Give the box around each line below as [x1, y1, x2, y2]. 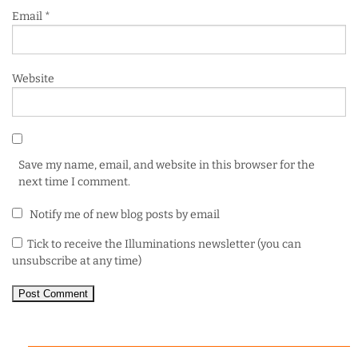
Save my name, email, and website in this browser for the [18, 158, 315, 173]
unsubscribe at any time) [12, 254, 141, 268]
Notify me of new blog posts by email [27, 208, 220, 222]
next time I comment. [18, 175, 130, 189]
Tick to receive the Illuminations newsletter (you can [27, 237, 301, 252]
